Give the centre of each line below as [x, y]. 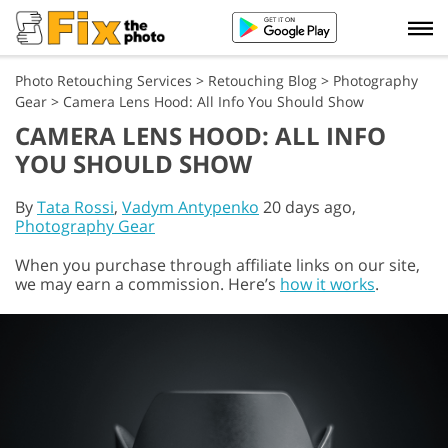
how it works [327, 284]
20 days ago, [307, 207]
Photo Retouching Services [103, 80]
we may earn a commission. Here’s [147, 284]
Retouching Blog [262, 80]
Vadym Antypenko [190, 207]
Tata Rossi [75, 207]
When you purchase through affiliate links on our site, [217, 265]
